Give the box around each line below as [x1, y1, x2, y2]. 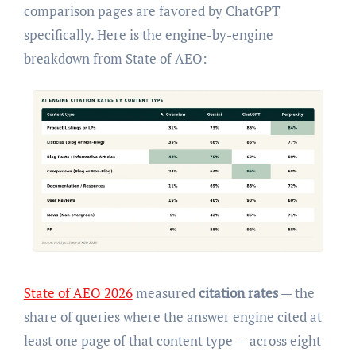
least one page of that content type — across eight [23, 331, 321, 350]
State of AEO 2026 [23, 283, 133, 302]
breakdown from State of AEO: [23, 48, 207, 68]
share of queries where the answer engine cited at [23, 307, 322, 326]
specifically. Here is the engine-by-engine [23, 25, 273, 44]
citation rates [198, 283, 278, 302]
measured [132, 283, 199, 302]
